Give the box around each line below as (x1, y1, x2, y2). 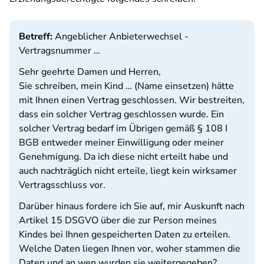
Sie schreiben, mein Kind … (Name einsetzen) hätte (19, 80, 234, 93)
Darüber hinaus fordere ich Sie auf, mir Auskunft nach (19, 200, 245, 213)
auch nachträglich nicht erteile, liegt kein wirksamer (19, 164, 237, 177)
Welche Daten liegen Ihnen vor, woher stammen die (19, 242, 240, 255)
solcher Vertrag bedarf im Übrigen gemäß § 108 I (19, 122, 227, 135)
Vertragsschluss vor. (19, 179, 105, 192)
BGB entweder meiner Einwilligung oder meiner (19, 136, 224, 149)
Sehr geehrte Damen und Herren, (19, 65, 161, 78)
